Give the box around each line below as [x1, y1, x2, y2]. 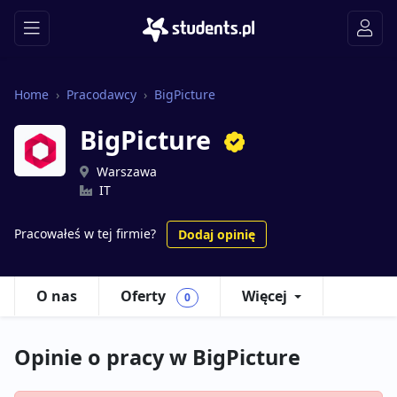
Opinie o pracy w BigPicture [14, 343, 300, 372]
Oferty [121, 286, 169, 306]
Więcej [241, 286, 287, 306]
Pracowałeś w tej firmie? [14, 224, 156, 242]
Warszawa [97, 163, 157, 180]
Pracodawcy [66, 86, 136, 103]
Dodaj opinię [178, 226, 255, 243]
